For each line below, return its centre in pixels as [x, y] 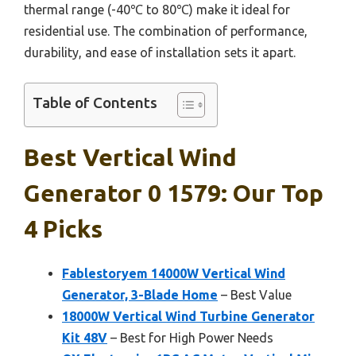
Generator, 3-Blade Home [140, 295]
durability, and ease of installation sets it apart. [160, 53]
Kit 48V [85, 338]
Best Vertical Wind [130, 158]
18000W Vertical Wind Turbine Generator [188, 317]
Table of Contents [95, 103]
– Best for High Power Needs [190, 338]
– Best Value [255, 295]
